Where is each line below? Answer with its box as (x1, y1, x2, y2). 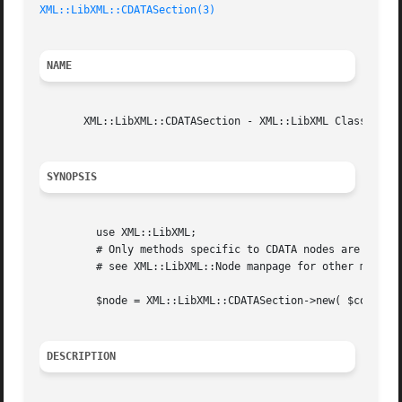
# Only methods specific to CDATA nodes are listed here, (39, 243, 91, 257)
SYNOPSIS (47, 170, 98, 184)
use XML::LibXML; (39, 226, 91, 240)
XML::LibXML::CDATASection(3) (39, 4, 216, 17)
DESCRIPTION (47, 350, 117, 363)
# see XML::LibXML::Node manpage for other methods (39, 260, 91, 274)
